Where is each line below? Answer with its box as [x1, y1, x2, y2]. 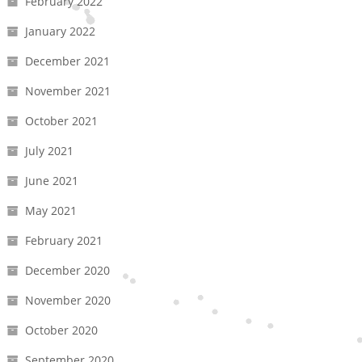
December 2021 [24, 53, 110, 69]
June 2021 [24, 173, 78, 189]
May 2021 [24, 203, 77, 219]
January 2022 [24, 23, 95, 40]
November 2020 [24, 293, 111, 309]
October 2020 [24, 322, 98, 339]
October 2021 [24, 113, 98, 129]
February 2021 [24, 233, 103, 249]
